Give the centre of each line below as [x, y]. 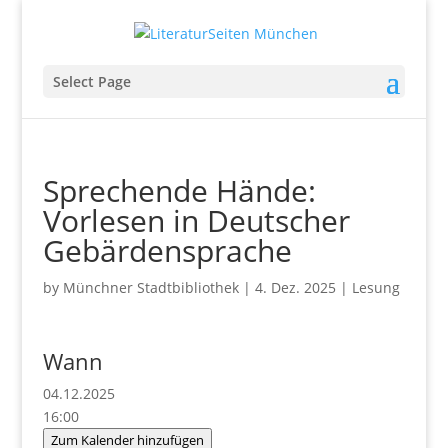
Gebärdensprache [167, 250]
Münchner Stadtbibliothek [150, 287]
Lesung [375, 287]
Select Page [91, 81]
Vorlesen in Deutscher [196, 220]
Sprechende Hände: [179, 190]
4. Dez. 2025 [295, 287]
